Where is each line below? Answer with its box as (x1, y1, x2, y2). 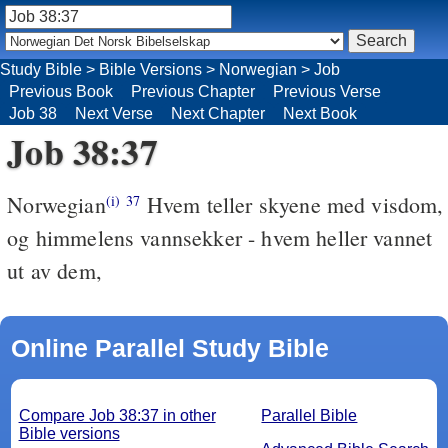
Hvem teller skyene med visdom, (140, 189, 444, 219)
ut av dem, (7, 255, 102, 285)
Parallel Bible (261, 406, 358, 424)
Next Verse (75, 104, 153, 122)
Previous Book (9, 82, 113, 100)
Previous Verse (273, 82, 381, 100)
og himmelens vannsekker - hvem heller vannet (7, 222, 433, 252)
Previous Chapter (131, 82, 255, 100)
